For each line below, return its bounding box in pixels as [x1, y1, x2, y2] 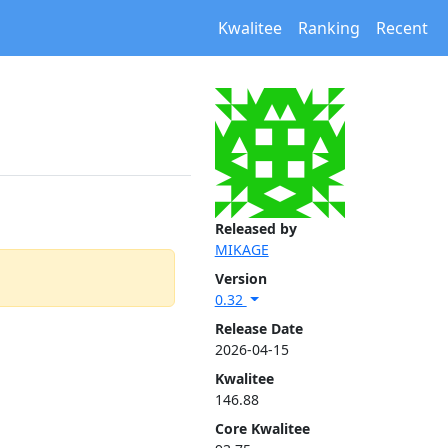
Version [214, 269, 267, 288]
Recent [376, 17, 428, 39]
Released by [214, 219, 297, 238]
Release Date [214, 319, 303, 338]
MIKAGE [214, 240, 269, 259]
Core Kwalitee [214, 419, 310, 438]
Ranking [298, 17, 360, 39]
